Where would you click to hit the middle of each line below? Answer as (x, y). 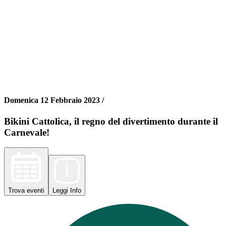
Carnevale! (27, 132)
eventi (36, 191)
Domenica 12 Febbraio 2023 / (54, 100)
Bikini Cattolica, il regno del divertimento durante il (111, 121)
